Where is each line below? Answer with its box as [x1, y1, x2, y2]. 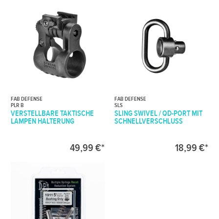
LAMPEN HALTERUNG [11, 117, 75, 126]
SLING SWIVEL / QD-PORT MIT [114, 109, 203, 118]
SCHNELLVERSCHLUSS [114, 117, 183, 126]
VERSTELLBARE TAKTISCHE [11, 109, 94, 118]
